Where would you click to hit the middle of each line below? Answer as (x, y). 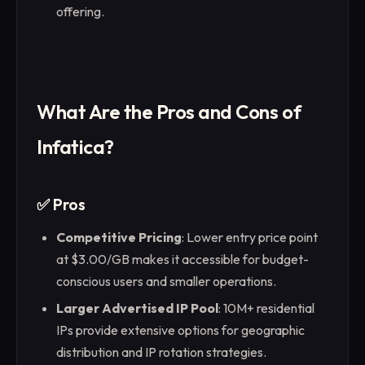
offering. (80, 12)
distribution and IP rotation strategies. (161, 352)
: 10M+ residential (266, 308)
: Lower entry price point (250, 237)
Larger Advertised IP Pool (137, 308)
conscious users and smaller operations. (166, 281)
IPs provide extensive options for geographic (180, 330)
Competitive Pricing (119, 237)
